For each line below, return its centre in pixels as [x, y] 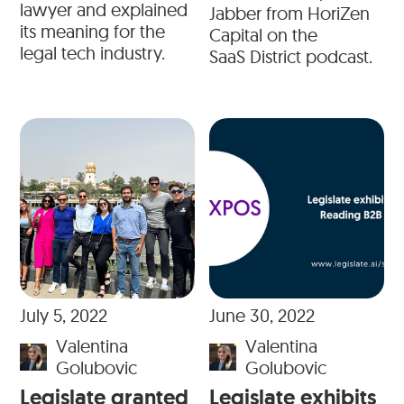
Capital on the [263, 35]
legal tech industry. [93, 53]
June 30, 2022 [262, 316]
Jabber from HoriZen [289, 14]
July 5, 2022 [64, 316]
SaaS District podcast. [291, 57]
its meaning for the [93, 32]
